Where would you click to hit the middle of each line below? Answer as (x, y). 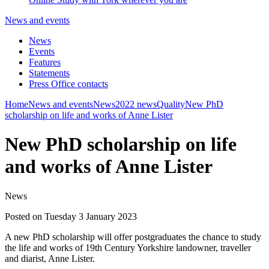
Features (45, 62)
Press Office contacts (68, 84)
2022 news (136, 104)
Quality (171, 104)
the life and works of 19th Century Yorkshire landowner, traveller (128, 247)
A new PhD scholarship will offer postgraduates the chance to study (133, 237)
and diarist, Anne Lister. (50, 258)
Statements (49, 73)
